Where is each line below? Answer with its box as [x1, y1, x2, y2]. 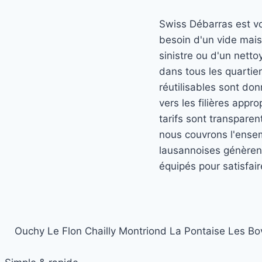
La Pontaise [169, 225, 225, 237]
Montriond [118, 225, 167, 237]
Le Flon [47, 225, 82, 237]
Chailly [84, 225, 116, 237]
